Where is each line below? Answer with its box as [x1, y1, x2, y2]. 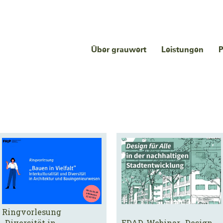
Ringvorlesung [2, 207, 61, 218]
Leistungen [161, 46, 204, 54]
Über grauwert [91, 46, 146, 54]
